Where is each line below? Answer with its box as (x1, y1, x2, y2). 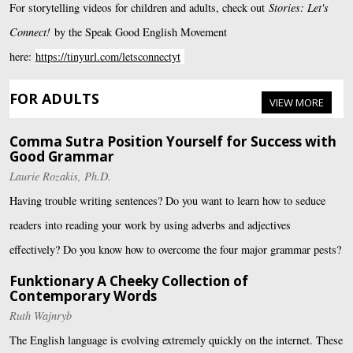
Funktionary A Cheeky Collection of (9, 271, 248, 290)
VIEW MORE (269, 95, 324, 110)
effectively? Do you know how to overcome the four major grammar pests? (9, 242, 341, 258)
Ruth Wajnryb (9, 307, 72, 323)
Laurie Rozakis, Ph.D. (9, 169, 111, 184)
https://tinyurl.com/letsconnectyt (35, 48, 180, 64)
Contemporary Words (9, 286, 157, 305)
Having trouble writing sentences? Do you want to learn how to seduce (9, 193, 325, 209)
